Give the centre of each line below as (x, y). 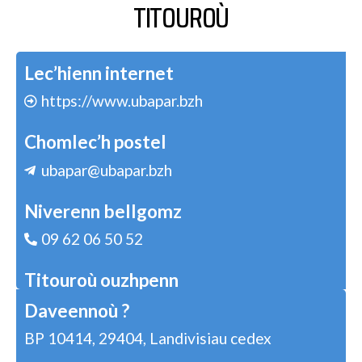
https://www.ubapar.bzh (122, 101)
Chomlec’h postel (95, 142)
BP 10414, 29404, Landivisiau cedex (148, 338)
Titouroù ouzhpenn (101, 280)
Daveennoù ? (77, 310)
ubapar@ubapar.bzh (107, 170)
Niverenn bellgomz (103, 211)
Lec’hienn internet (99, 73)
